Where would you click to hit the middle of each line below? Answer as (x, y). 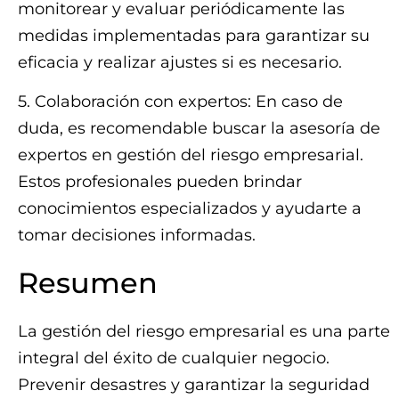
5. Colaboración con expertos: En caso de (180, 101)
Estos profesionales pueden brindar (160, 181)
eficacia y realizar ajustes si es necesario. (180, 62)
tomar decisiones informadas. (137, 235)
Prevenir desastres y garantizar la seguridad (194, 384)
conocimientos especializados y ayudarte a (190, 208)
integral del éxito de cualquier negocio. (174, 358)
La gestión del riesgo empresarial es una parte (204, 331)
